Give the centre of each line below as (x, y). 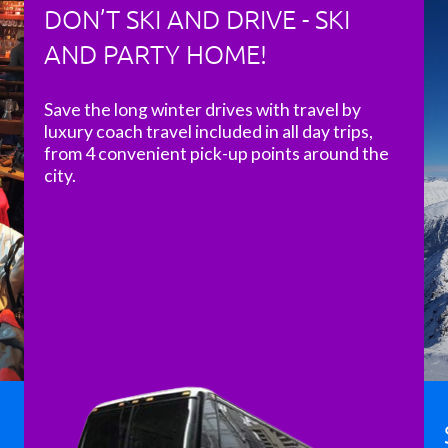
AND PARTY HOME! (155, 53)
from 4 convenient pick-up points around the (216, 153)
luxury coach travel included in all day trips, (208, 131)
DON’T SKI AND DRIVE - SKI (197, 18)
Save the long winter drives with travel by (202, 109)
